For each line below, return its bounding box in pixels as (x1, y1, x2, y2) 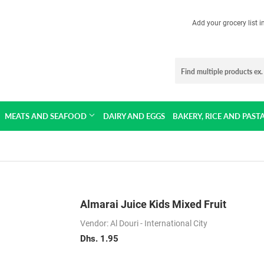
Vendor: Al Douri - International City (80, 219, 207, 228)
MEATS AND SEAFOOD (4, 111, 88, 121)
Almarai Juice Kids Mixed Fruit (80, 198, 226, 210)
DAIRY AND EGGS (103, 111, 165, 121)
